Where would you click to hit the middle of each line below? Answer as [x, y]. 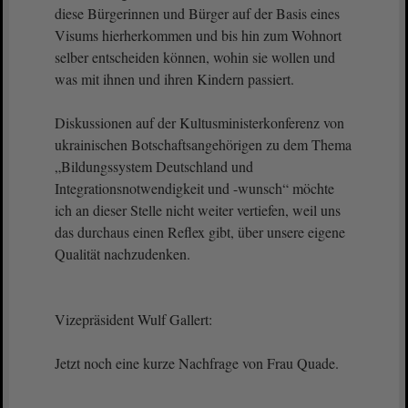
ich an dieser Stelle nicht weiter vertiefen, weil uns [198, 210]
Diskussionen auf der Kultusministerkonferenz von [199, 122]
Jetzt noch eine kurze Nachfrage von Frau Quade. [197, 363]
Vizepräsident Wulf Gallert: [133, 319]
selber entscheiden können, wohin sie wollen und [195, 57]
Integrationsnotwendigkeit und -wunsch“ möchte [194, 188]
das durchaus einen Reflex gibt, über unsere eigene [200, 232]
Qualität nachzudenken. [122, 254]
